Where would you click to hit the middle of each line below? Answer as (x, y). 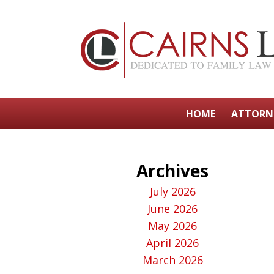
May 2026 (172, 226)
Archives (172, 171)
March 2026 (172, 260)
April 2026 (172, 243)
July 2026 (172, 191)
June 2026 (172, 209)
